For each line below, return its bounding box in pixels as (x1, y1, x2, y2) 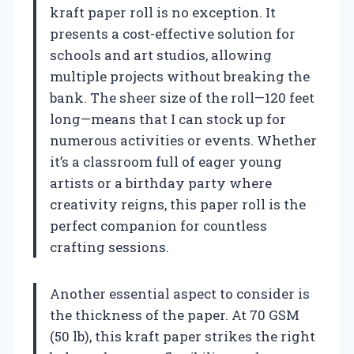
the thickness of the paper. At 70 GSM (50, 305, 299, 324)
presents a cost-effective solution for (50, 24, 296, 43)
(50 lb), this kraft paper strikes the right (50, 326, 315, 345)
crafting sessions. (50, 237, 169, 256)
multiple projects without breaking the (50, 66, 310, 85)
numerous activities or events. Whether (50, 130, 317, 149)
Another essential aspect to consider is (50, 284, 310, 303)
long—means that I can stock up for (50, 109, 286, 128)
